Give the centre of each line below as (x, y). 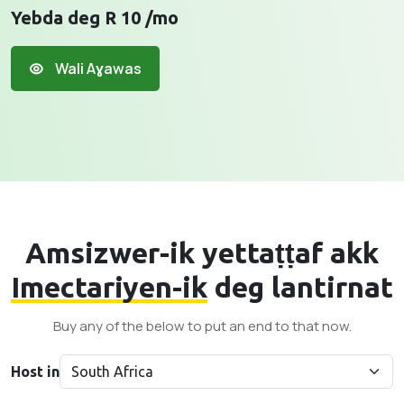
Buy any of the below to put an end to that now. (202, 326)
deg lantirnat (300, 287)
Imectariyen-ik (109, 287)
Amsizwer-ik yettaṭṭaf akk (202, 252)
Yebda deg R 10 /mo (95, 18)
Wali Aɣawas (97, 69)
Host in (35, 372)
